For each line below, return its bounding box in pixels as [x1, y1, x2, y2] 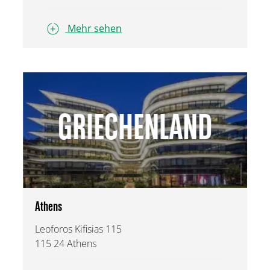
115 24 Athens [35, 236, 97, 250]
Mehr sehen [67, 22, 122, 36]
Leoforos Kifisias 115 [35, 222, 122, 236]
